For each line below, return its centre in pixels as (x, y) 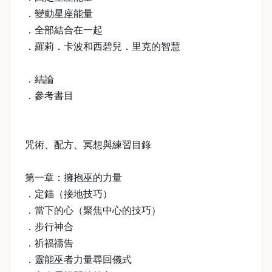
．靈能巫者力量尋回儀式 (78, 260)
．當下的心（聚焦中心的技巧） (93, 210)
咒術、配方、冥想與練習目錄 (88, 145)
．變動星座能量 (59, 14)
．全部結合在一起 (64, 30)
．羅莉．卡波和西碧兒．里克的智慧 (103, 46)
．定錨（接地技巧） (69, 194)
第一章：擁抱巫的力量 (73, 178)
